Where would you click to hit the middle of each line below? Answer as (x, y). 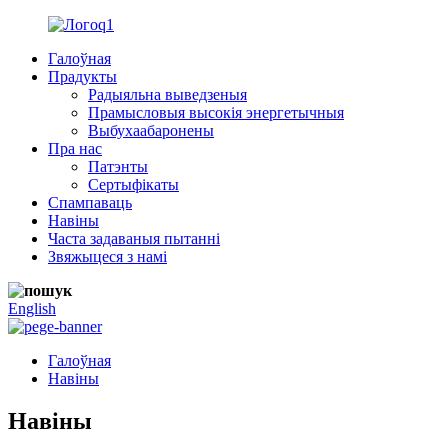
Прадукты (82, 76)
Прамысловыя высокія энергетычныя (216, 112)
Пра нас (75, 148)
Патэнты (118, 166)
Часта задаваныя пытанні (134, 238)
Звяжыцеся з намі (107, 256)
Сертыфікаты (133, 184)
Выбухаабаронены (151, 130)
